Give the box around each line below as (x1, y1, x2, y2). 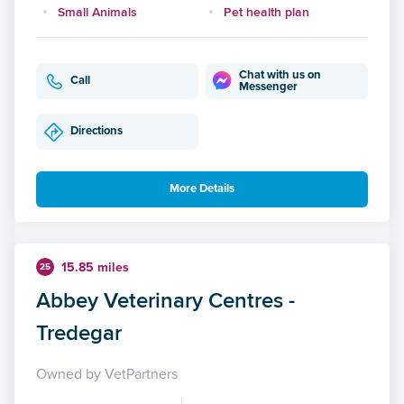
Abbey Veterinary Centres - (36, 283, 295, 316)
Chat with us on (239, 67, 322, 82)
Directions (70, 124, 123, 139)
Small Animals (58, 2, 137, 21)
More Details (170, 181, 234, 197)
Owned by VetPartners (36, 364, 178, 383)
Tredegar (36, 316, 122, 348)
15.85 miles (61, 259, 129, 275)
